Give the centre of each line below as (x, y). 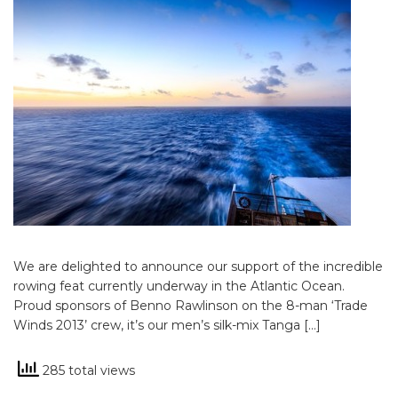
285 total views (87, 370)
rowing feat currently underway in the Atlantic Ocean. (179, 286)
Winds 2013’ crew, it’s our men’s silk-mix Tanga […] (167, 325)
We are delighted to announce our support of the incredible (198, 267)
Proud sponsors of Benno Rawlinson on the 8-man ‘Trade (191, 306)
